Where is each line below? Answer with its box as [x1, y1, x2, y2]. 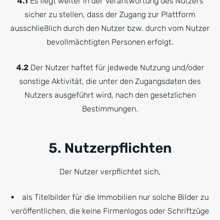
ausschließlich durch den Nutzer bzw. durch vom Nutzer [10, 24, 210, 33]
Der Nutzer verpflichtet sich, [59, 167, 161, 176]
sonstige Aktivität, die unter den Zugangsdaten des [19, 77, 201, 86]
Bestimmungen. [82, 104, 138, 113]
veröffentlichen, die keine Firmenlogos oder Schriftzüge [11, 206, 209, 216]
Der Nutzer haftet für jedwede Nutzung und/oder [28, 63, 204, 72]
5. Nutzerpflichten [48, 140, 172, 156]
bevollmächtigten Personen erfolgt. [47, 37, 173, 47]
